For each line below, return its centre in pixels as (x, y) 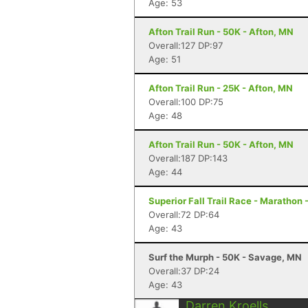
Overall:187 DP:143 (188, 158)
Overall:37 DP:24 (184, 271)
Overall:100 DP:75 (186, 102)
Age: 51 (165, 59)
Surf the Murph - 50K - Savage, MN (225, 257)
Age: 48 (165, 115)
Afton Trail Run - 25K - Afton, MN (221, 88)
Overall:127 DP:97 (186, 45)
